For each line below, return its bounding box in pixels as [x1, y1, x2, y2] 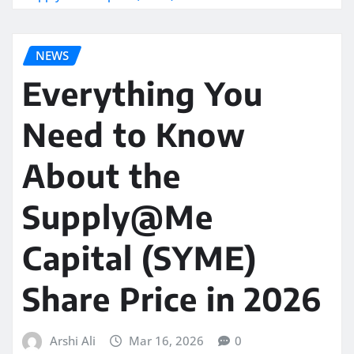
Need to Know [22, 115, 246, 155]
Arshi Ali [49, 333, 96, 349]
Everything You [22, 73, 263, 114]
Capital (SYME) [22, 238, 257, 278]
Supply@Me [22, 197, 213, 237]
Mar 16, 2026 [129, 333, 205, 349]
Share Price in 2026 [22, 279, 322, 319]
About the [22, 156, 181, 196]
